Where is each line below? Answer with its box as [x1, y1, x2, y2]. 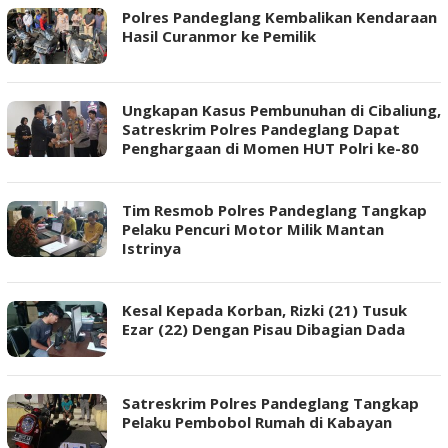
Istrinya [122, 237, 181, 258]
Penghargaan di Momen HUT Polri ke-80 [122, 137, 419, 158]
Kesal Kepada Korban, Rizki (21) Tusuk [122, 299, 407, 320]
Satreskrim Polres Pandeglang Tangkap [122, 392, 419, 413]
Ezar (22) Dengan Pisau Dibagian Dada [122, 318, 405, 339]
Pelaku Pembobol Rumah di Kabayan [122, 411, 392, 432]
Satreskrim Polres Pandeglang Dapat [122, 118, 400, 139]
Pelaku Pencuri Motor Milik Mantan [122, 218, 384, 239]
